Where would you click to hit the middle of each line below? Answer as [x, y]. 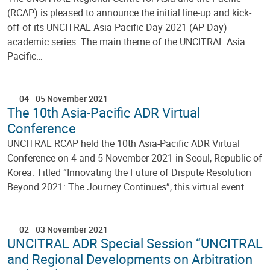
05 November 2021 [72, 98]
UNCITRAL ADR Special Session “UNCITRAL [135, 243]
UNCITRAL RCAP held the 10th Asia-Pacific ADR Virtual [124, 143]
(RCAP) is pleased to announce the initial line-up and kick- [129, 12]
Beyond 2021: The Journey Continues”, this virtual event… [129, 187]
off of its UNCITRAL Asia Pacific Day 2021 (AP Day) [117, 27]
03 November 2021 [72, 229]
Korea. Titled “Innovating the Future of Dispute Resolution [129, 172]
